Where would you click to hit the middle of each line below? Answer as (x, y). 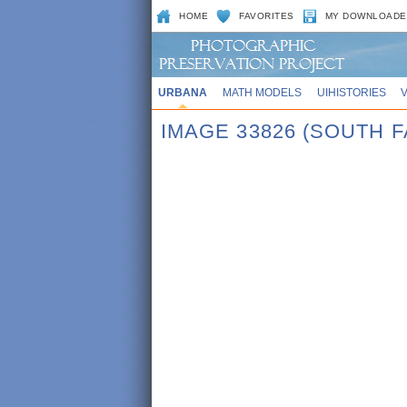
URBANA (182, 92)
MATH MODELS (262, 92)
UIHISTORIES (351, 92)
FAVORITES (267, 16)
